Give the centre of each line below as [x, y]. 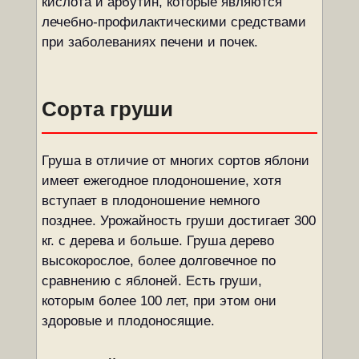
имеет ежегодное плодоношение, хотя [161, 181]
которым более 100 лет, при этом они [159, 301]
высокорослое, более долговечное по [158, 261]
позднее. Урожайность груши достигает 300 [178, 221]
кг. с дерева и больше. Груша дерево [157, 241]
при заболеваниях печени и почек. [149, 42]
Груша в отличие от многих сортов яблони [175, 161]
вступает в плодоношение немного [150, 201]
